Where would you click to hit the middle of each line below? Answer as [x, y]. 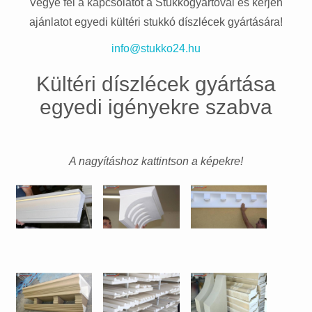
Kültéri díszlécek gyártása [156, 84]
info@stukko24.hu [156, 49]
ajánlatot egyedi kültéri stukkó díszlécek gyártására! [156, 22]
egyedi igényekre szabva [156, 107]
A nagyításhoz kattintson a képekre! [156, 162]
